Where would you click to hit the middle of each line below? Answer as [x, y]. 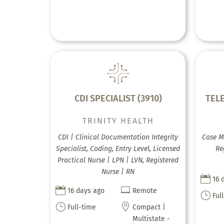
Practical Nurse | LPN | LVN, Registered [118, 160]
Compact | [149, 207]
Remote [145, 190]
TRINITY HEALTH [118, 120]
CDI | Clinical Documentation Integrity [118, 137]
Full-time [81, 207]
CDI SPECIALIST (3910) [118, 98]
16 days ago [86, 190]
